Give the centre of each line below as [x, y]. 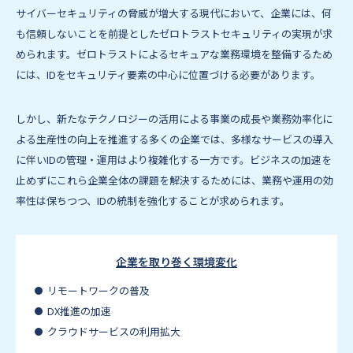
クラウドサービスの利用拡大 [114, 331]
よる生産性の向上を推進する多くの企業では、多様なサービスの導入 [175, 139]
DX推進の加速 [79, 311]
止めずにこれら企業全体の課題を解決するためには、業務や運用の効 [175, 180]
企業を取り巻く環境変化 [176, 262]
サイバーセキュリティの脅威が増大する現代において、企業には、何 [174, 13]
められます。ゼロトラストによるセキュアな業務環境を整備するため [174, 54]
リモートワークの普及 [98, 290]
